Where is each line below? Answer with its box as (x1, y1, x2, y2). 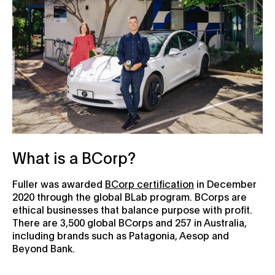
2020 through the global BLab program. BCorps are (12, 190, 247, 203)
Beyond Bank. (12, 241, 75, 254)
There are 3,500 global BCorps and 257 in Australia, (12, 215, 247, 228)
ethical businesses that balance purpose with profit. (12, 203, 252, 215)
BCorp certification (105, 177, 194, 190)
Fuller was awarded (12, 177, 105, 190)
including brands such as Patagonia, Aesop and (12, 228, 229, 241)
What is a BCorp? (12, 147, 136, 167)
